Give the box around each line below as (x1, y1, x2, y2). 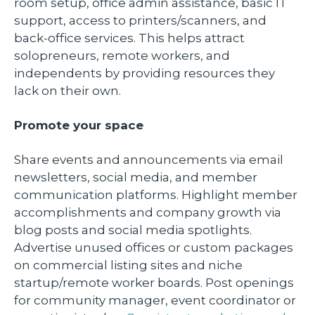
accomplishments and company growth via (14, 205, 281, 219)
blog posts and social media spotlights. (14, 222, 252, 237)
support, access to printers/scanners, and (14, 13, 266, 27)
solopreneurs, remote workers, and (14, 48, 230, 63)
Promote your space (14, 117, 147, 132)
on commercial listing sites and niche (14, 257, 243, 272)
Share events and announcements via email (14, 152, 283, 167)
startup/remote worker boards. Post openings (14, 275, 294, 290)
